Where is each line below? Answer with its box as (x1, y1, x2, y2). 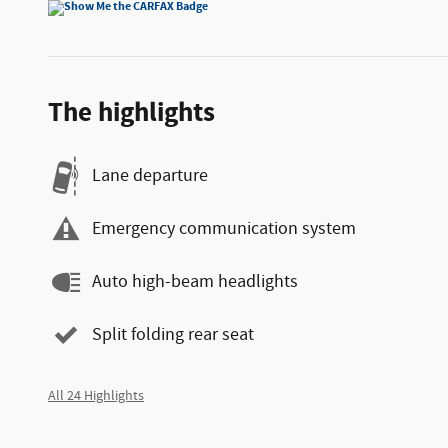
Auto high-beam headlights (92, 270, 298, 294)
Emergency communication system (92, 217, 356, 241)
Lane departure (92, 164, 208, 188)
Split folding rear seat (92, 323, 254, 347)
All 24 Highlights (48, 386, 144, 405)
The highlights (48, 94, 215, 131)
